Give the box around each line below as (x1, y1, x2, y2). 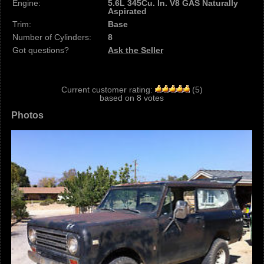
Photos (11, 110, 44, 120)
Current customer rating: (61, 85, 153, 94)
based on (100, 93, 137, 103)
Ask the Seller (108, 45, 163, 55)
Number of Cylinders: (12, 32, 91, 42)
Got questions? (12, 45, 69, 55)
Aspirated (108, 6, 147, 16)
